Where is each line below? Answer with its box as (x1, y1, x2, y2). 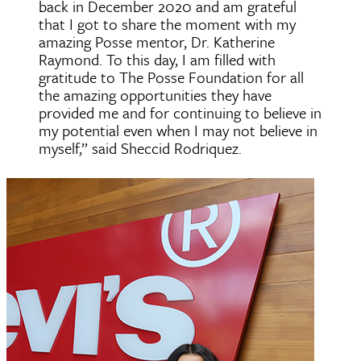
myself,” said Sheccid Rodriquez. (39, 136, 242, 159)
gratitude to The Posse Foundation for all (39, 65, 304, 88)
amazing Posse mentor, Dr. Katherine (39, 30, 275, 52)
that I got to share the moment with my (39, 12, 296, 35)
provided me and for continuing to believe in (39, 101, 322, 123)
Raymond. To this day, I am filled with (39, 48, 276, 70)
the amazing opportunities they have (39, 83, 272, 106)
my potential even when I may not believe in (39, 118, 317, 141)
